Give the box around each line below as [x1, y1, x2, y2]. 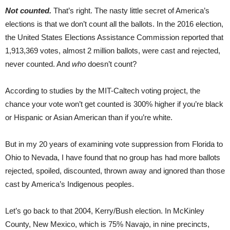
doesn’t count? [86, 59, 137, 68]
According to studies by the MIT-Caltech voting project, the [5, 86, 200, 95]
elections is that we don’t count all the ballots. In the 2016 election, [5, 19, 223, 28]
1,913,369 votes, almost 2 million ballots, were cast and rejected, [5, 46, 220, 55]
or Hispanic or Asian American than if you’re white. [5, 112, 172, 122]
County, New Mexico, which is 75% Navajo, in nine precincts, [5, 219, 209, 228]
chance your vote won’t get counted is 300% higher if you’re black [5, 99, 223, 108]
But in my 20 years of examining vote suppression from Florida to [5, 139, 223, 148]
